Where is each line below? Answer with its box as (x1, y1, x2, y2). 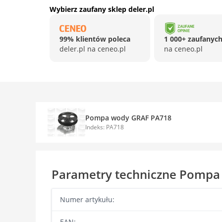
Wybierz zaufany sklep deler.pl (50, 4, 154, 14)
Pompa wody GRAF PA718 (85, 113, 171, 122)
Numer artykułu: (60, 195, 114, 204)
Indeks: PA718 (85, 123, 124, 131)
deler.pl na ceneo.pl (59, 44, 126, 54)
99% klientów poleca (59, 34, 130, 44)
